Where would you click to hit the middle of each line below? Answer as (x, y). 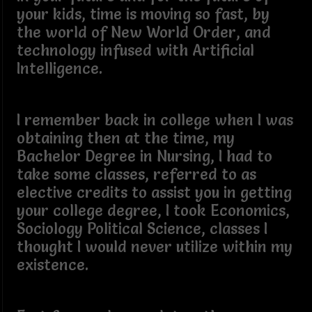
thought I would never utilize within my (154, 247)
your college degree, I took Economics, (153, 210)
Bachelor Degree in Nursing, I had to (144, 156)
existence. (52, 265)
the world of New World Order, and (143, 32)
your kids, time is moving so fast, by (143, 14)
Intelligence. (59, 68)
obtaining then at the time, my (125, 138)
